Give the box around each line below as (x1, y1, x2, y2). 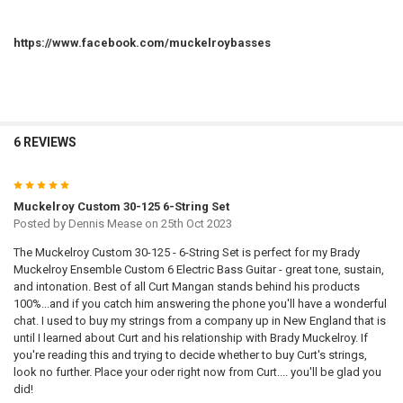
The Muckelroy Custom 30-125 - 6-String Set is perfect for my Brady (13, 246, 360, 260)
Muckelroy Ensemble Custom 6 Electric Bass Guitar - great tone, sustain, (13, 263, 384, 277)
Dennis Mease (67, 217, 142, 231)
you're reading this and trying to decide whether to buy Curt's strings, (13, 348, 367, 363)
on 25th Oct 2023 (141, 217, 232, 231)
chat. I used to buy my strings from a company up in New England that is (13, 314, 386, 328)
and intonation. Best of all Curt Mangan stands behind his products (13, 280, 360, 294)
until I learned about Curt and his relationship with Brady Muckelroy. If (13, 331, 368, 345)
